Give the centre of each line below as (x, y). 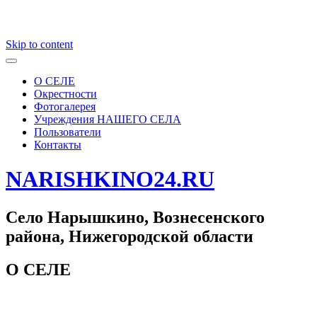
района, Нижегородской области (129, 236)
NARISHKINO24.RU (110, 179)
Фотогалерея (65, 106)
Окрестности (65, 94)
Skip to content (39, 44)
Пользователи (68, 132)
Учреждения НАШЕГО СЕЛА (108, 119)
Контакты (58, 145)
